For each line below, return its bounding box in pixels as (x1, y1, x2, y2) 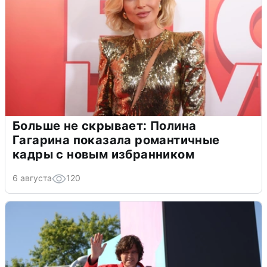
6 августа (13, 172, 52, 183)
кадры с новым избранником (13, 147, 194, 162)
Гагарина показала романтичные (13, 132, 220, 147)
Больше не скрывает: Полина (13, 118, 197, 133)
